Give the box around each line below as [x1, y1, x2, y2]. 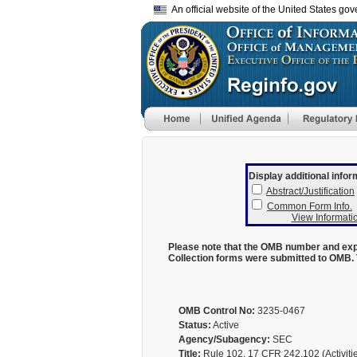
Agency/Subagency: [178, 334, 270, 345]
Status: [178, 320, 211, 331]
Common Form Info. [267, 201, 352, 212]
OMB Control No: [178, 305, 255, 316]
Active [210, 320, 239, 331]
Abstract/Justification [266, 186, 355, 197]
